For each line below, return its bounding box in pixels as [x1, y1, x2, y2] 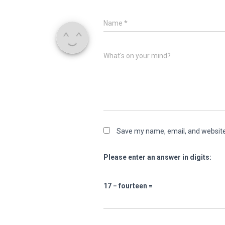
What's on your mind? [103, 51, 171, 60]
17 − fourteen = [103, 181, 153, 190]
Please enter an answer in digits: [103, 153, 211, 161]
